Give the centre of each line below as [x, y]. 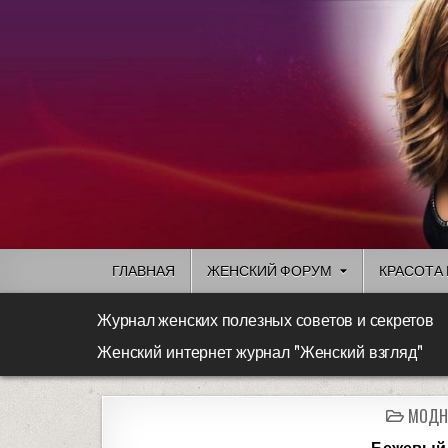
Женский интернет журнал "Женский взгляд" [260, 353]
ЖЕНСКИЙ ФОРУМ [269, 271]
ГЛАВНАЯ [143, 271]
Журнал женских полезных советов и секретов [265, 321]
